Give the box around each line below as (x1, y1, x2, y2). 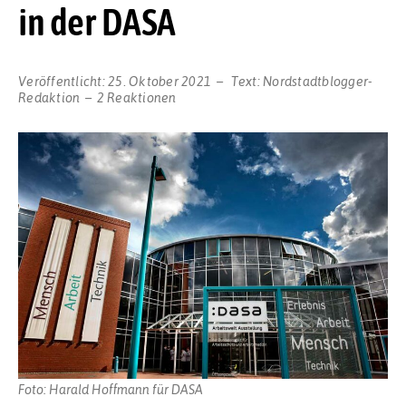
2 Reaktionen (96, 88, 177, 105)
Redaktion (18, 88, 81, 105)
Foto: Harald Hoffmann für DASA (18, 381, 203, 398)
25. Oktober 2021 (108, 72, 211, 89)
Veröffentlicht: (18, 72, 108, 89)
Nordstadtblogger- (263, 72, 373, 89)
